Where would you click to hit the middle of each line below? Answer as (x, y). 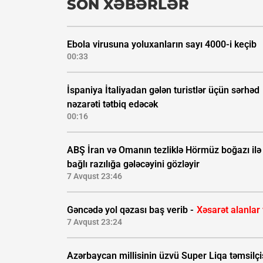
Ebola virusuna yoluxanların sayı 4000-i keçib (162, 45)
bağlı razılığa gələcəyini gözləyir (133, 164)
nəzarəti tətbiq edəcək (112, 104)
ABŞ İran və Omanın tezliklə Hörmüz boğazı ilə (164, 150)
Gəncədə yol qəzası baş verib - (131, 210)
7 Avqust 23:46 (95, 176)
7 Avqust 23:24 (95, 222)
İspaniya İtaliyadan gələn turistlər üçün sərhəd (163, 90)
